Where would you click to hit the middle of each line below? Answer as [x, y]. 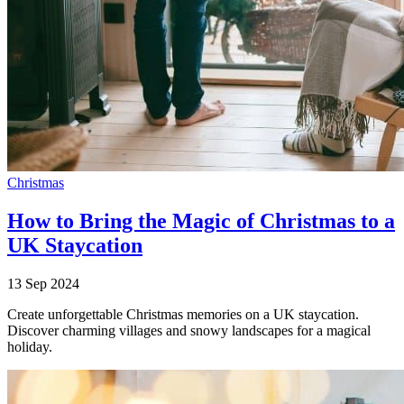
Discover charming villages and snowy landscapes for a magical [189, 330]
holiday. [30, 346]
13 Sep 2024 [43, 283]
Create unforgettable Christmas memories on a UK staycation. [183, 314]
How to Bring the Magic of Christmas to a [201, 220]
